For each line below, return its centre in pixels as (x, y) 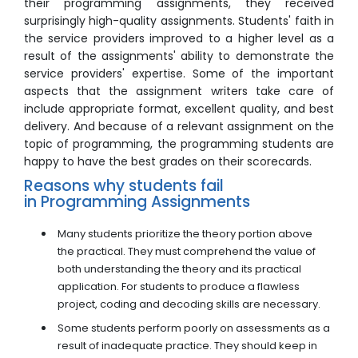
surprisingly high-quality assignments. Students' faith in (179, 21)
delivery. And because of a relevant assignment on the (179, 127)
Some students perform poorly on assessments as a (194, 328)
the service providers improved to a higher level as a (179, 39)
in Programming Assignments (137, 202)
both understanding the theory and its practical (179, 269)
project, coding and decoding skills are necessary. (189, 304)
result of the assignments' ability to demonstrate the (179, 56)
